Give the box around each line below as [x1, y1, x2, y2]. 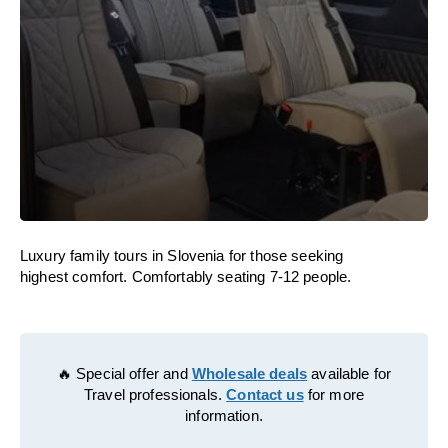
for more [303, 386, 365, 403]
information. [185, 407, 263, 424]
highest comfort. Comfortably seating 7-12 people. [20, 268, 352, 285]
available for [307, 365, 392, 382]
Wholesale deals [191, 365, 308, 382]
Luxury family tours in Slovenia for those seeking [20, 247, 344, 264]
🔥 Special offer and [56, 365, 192, 382]
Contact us [226, 386, 304, 403]
